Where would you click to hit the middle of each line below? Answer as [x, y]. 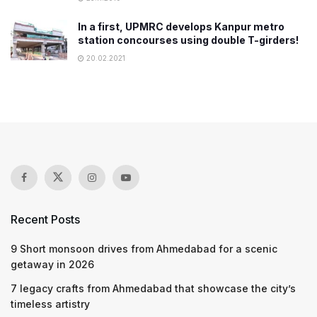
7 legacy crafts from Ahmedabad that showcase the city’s [153, 288]
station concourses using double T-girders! [188, 40]
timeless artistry [50, 304]
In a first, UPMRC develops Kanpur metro [181, 27]
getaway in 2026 [52, 264]
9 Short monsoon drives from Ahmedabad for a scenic [144, 249]
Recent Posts [45, 219]
